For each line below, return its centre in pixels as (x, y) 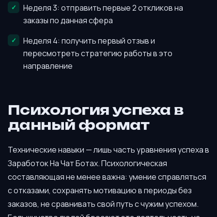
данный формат (79, 125)
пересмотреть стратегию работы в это (98, 54)
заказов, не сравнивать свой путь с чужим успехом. (103, 204)
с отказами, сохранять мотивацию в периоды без (100, 191)
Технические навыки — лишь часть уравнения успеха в (108, 150)
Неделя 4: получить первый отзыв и (89, 41)
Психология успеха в (96, 110)
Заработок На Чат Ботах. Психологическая (87, 163)
